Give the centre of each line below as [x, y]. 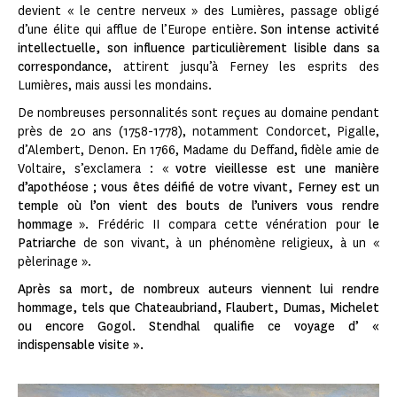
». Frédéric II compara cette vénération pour [221, 224]
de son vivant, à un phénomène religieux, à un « [228, 243]
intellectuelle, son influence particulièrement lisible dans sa [198, 48]
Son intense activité [320, 29]
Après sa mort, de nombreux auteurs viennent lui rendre [198, 289]
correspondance [63, 66]
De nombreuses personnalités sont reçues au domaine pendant [198, 113]
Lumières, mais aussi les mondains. [115, 85]
